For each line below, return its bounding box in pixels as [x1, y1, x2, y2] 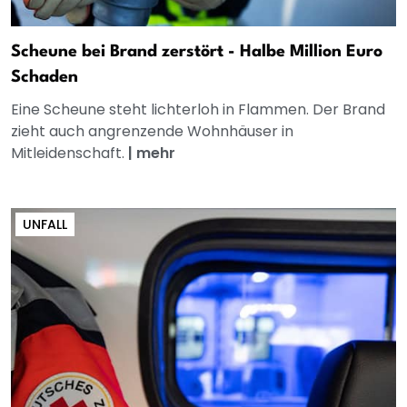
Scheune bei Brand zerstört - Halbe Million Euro [11, 44, 382, 61]
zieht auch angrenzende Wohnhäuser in [11, 121, 293, 143]
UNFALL [23, 215, 67, 234]
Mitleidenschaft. [11, 143, 128, 164]
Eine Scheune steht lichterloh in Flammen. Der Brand [11, 99, 385, 121]
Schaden [11, 69, 78, 86]
